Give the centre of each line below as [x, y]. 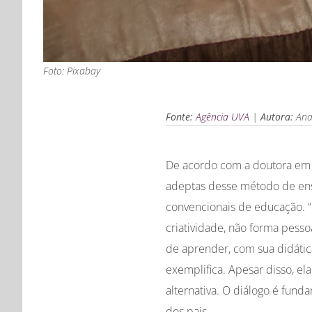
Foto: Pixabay [72, 71]
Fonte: [179, 117]
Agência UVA [224, 117]
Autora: [276, 117]
